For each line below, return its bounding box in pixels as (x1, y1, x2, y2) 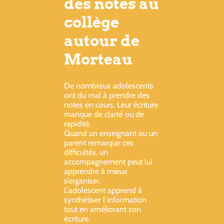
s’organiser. (64, 175, 100, 185)
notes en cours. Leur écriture (64, 99, 158, 109)
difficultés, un (64, 147, 108, 157)
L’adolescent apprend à (64, 185, 142, 195)
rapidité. (64, 118, 90, 128)
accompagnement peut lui (64, 156, 152, 166)
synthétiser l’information (64, 194, 146, 204)
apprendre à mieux (64, 166, 127, 176)
